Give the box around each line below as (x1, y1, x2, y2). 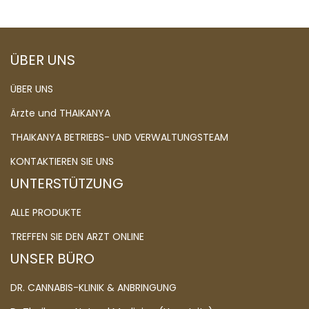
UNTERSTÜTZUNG (10, 174, 123, 194)
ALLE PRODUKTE (10, 206, 81, 220)
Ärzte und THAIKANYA (10, 106, 110, 121)
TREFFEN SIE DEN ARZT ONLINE (10, 230, 144, 244)
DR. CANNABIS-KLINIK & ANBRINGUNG (10, 281, 177, 295)
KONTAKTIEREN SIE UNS (10, 154, 114, 169)
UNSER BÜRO (10, 249, 94, 269)
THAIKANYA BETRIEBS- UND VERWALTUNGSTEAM (10, 130, 228, 145)
